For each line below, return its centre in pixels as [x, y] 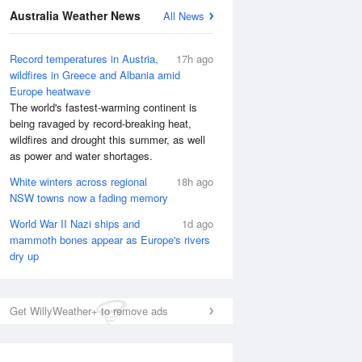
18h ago [195, 181]
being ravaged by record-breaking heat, [101, 123]
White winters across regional [78, 181]
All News [184, 16]
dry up [24, 256]
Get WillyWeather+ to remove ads [89, 311]
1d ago [198, 223]
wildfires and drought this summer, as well [107, 139]
